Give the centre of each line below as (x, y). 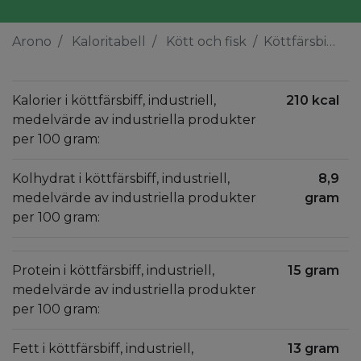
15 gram (313, 270)
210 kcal (313, 100)
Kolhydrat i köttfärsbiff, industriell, (121, 178)
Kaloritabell (109, 41)
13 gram (313, 349)
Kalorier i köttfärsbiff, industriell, (114, 100)
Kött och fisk (206, 41)
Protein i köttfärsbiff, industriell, (113, 270)
